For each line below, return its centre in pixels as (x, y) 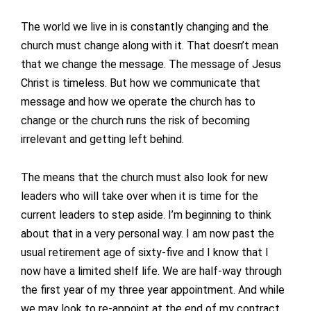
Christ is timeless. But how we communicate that (141, 83)
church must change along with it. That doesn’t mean (150, 46)
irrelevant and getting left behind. (102, 140)
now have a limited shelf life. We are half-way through (151, 271)
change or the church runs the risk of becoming (135, 121)
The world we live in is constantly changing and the (145, 27)
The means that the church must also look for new (144, 178)
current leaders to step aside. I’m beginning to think (146, 215)
